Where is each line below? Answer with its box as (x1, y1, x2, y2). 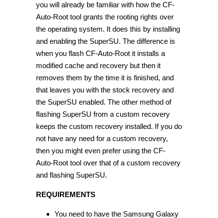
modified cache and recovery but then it (36, 61, 161, 70)
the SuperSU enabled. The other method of (36, 97, 171, 106)
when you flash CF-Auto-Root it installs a (36, 49, 165, 57)
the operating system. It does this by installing (36, 24, 180, 33)
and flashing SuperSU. (36, 170, 107, 179)
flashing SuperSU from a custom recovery (36, 109, 170, 118)
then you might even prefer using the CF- (36, 146, 165, 155)
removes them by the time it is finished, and (36, 73, 174, 82)
